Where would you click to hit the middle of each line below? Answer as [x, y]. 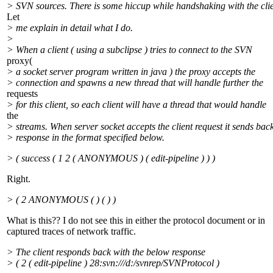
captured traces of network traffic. [71, 232]
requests [22, 94]
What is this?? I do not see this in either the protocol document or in [136, 221]
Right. [19, 179]
